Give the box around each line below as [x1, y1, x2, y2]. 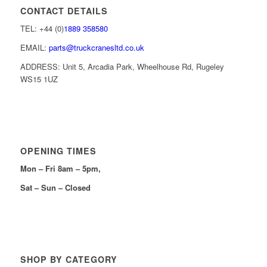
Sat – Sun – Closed [20, 182, 91, 194]
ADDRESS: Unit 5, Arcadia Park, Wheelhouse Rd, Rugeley [20, 60, 224, 72]
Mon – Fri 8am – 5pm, [20, 162, 101, 174]
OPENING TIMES [20, 144, 97, 157]
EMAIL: [20, 41, 49, 53]
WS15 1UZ [20, 73, 58, 85]
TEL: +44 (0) [20, 22, 64, 34]
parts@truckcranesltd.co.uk [48, 41, 144, 53]
